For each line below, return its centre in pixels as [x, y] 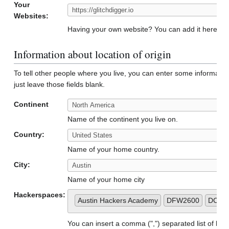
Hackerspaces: [40, 195]
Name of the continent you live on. [123, 119]
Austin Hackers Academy [118, 201]
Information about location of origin [93, 54]
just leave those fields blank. [59, 84]
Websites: [31, 16]
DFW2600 [183, 201]
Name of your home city [106, 180]
